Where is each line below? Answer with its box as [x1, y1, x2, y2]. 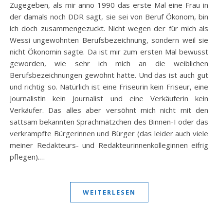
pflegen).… [10, 152, 45, 162]
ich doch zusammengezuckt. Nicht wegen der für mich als [10, 23, 208, 33]
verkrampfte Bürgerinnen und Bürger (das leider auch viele [10, 128, 208, 138]
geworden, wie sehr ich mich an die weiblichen [10, 58, 208, 68]
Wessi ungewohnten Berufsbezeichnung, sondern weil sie [10, 35, 208, 45]
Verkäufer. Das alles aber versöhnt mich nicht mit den [10, 105, 208, 115]
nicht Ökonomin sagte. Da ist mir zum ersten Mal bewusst [10, 47, 208, 56]
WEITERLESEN [82, 188, 136, 197]
